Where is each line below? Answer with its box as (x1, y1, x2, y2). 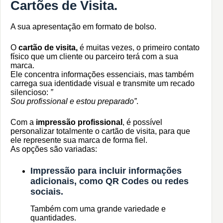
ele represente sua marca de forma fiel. (10, 135, 147, 144)
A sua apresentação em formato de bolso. (10, 22, 156, 31)
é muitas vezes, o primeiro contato (78, 43, 200, 52)
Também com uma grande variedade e (30, 205, 166, 214)
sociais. (30, 186, 63, 197)
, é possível (122, 117, 162, 126)
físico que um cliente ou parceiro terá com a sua (10, 52, 178, 61)
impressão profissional (36, 117, 122, 126)
